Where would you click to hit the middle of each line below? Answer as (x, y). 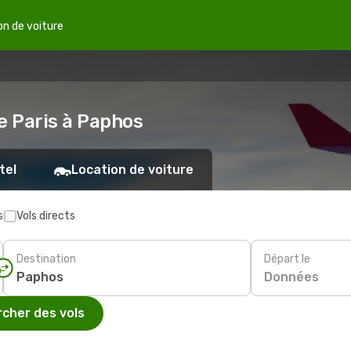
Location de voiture (132, 170)
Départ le (287, 259)
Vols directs (46, 216)
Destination (46, 259)
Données (291, 277)
